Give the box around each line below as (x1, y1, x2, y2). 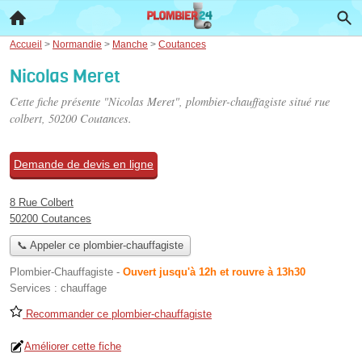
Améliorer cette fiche (24, 340, 121, 353)
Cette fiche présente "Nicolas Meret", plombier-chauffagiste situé (10, 94, 314, 109)
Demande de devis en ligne (14, 158, 154, 170)
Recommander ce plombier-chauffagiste (23, 308, 212, 321)
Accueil (10, 39, 42, 49)
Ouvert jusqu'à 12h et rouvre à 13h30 (123, 266, 305, 279)
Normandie (53, 39, 102, 49)
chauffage (61, 282, 107, 295)
